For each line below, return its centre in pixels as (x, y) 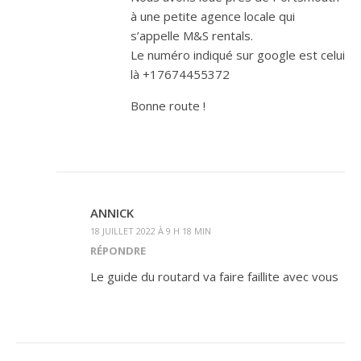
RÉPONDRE (118, 250)
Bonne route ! (168, 105)
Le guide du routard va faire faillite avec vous (214, 276)
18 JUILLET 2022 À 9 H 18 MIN (151, 230)
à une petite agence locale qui (213, 16)
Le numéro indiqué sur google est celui (238, 54)
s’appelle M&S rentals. (192, 35)
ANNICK (112, 212)
